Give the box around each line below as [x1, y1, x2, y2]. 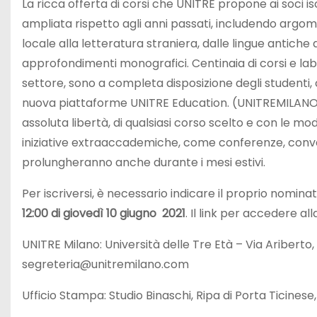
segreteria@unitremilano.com [22, 256, 189, 272]
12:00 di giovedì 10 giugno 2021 [22, 205, 185, 221]
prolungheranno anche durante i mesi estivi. [22, 154, 265, 171]
